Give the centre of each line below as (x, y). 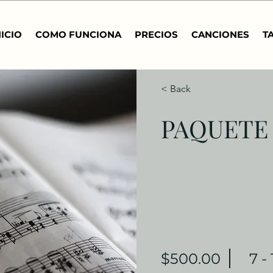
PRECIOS (156, 34)
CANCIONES (220, 34)
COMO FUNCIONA (78, 34)
